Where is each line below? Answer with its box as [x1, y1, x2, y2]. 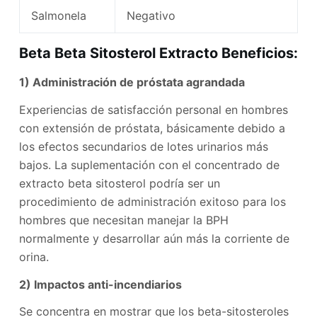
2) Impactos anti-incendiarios [18, 277, 182, 292]
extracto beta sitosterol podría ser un [18, 175, 220, 190]
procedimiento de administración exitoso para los [18, 194, 286, 209]
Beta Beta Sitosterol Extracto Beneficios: [18, 45, 298, 62]
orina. [18, 249, 49, 264]
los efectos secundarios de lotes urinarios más [18, 139, 268, 154]
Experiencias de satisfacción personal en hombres [18, 102, 288, 117]
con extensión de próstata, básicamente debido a [18, 120, 285, 135]
